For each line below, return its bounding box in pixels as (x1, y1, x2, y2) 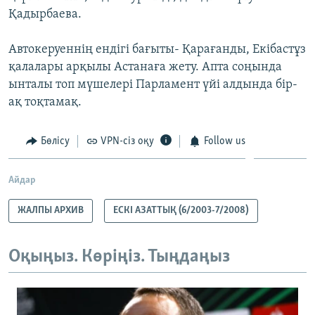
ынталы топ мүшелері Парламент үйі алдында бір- (8, 77, 297, 91)
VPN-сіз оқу (101, 135, 154, 147)
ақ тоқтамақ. (8, 95, 82, 109)
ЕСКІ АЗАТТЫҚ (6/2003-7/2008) (113, 205, 249, 217)
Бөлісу (40, 135, 70, 147)
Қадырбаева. (8, 7, 82, 21)
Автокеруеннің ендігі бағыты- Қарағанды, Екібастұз (8, 42, 306, 56)
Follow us (203, 135, 245, 147)
